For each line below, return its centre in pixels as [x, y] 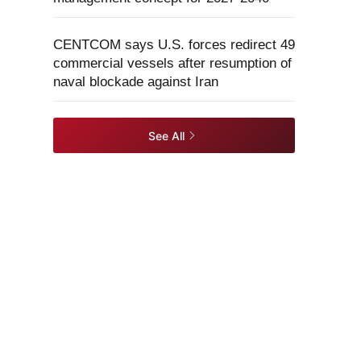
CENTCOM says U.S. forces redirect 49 [174, 45]
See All [166, 135]
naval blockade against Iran [136, 82]
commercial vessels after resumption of [172, 63]
